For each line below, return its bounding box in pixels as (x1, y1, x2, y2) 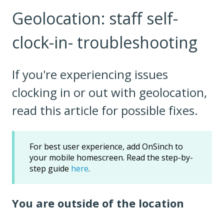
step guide (29, 162, 71, 174)
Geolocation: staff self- (12, 7, 178, 29)
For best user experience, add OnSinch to (29, 140, 183, 152)
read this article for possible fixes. (12, 102, 198, 119)
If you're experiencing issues (12, 66, 168, 83)
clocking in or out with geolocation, (12, 84, 207, 101)
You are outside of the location (12, 195, 184, 211)
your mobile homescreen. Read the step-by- (29, 151, 193, 163)
